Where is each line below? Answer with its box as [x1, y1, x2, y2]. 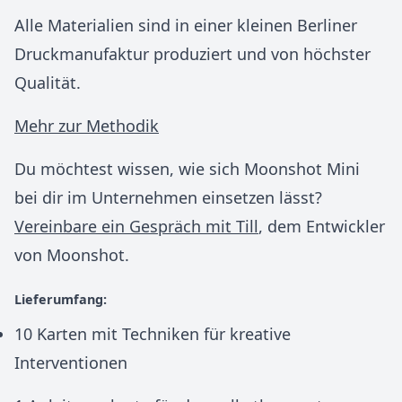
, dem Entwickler [258, 215, 385, 237]
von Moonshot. [14, 244, 129, 266]
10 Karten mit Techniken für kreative [14, 323, 291, 345]
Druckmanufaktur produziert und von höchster [14, 43, 371, 65]
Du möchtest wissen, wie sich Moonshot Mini [14, 158, 360, 179]
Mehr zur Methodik [14, 115, 159, 136]
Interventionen [14, 352, 127, 373]
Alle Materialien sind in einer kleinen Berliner [14, 14, 357, 36]
